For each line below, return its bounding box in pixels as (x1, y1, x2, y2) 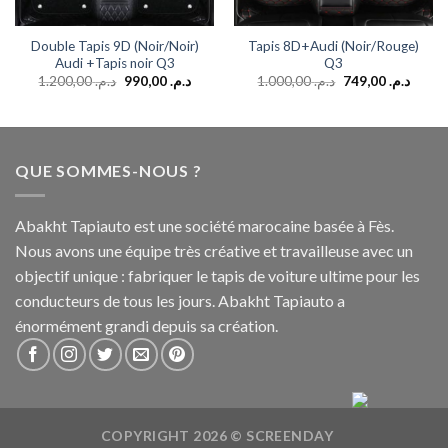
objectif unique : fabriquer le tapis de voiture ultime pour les (15, 265, 420, 285)
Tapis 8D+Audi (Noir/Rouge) (248, 38, 419, 55)
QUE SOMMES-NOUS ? (15, 161, 202, 181)
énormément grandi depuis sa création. (15, 315, 278, 335)
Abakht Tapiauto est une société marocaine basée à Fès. (15, 215, 394, 235)
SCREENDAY (246, 426, 333, 444)
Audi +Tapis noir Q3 (54, 55, 175, 72)
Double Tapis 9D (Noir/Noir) (30, 38, 199, 55)
